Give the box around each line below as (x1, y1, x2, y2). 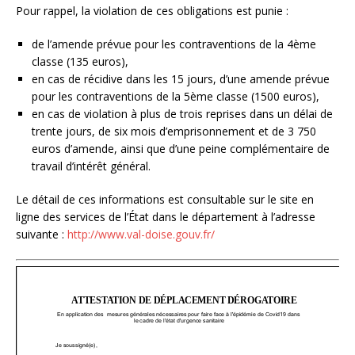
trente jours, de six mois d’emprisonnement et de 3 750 (32, 123, 316, 139)
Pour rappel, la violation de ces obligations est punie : (16, 2, 292, 18)
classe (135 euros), (32, 53, 132, 69)
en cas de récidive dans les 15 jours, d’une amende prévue (32, 71, 330, 86)
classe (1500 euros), (216, 88, 323, 104)
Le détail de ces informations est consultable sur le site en (16, 191, 314, 207)
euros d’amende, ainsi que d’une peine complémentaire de (32, 140, 330, 156)
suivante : (16, 226, 67, 242)
